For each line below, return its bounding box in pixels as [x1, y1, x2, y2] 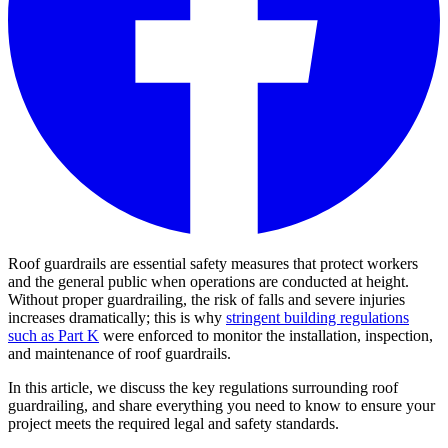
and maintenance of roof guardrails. [8, 345, 231, 363]
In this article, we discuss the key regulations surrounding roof [8, 379, 398, 397]
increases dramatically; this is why [8, 309, 226, 327]
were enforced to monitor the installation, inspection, [99, 327, 433, 345]
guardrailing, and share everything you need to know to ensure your [8, 397, 435, 415]
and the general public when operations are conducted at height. [8, 273, 409, 291]
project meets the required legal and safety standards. [8, 415, 339, 433]
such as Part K [8, 327, 99, 345]
